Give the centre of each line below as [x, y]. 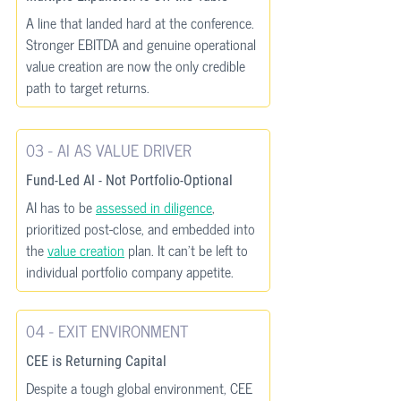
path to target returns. [88, 87]
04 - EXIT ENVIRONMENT [107, 330]
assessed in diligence [154, 207]
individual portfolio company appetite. [130, 271]
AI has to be [61, 207]
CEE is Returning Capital [96, 361]
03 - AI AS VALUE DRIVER [109, 149]
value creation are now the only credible [137, 65]
